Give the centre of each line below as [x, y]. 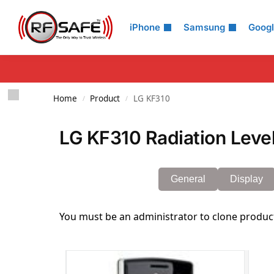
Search [40, 18]
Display [246, 179]
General [188, 179]
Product [105, 98]
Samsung [204, 27]
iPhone [145, 27]
